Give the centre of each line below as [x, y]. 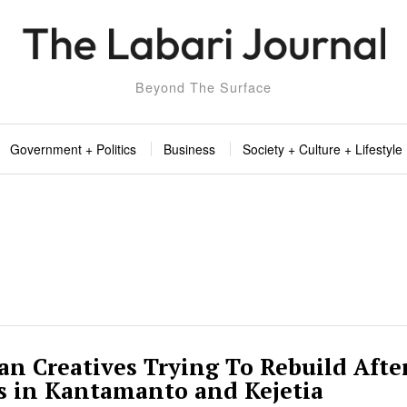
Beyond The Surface [203, 87]
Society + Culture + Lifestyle [323, 149]
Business [189, 149]
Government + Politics [73, 149]
